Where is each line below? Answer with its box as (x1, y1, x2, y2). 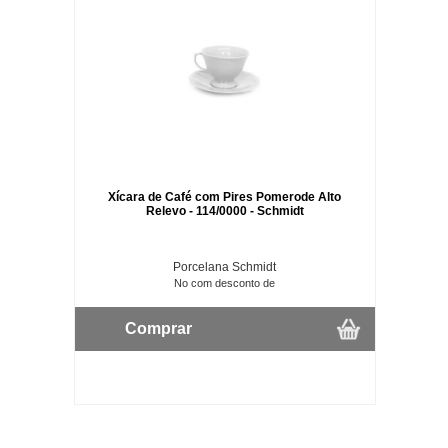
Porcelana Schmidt (173, 259, 277, 274)
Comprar (124, 319, 192, 337)
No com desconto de (174, 276, 276, 289)
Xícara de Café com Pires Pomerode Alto (108, 189, 342, 204)
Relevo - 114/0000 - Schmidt (145, 203, 304, 218)
